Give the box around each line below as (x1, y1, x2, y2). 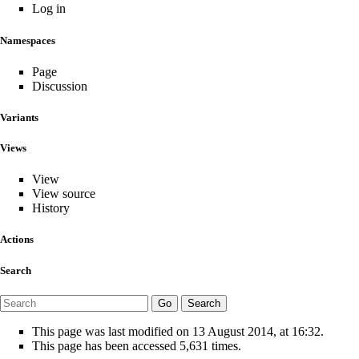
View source (32, 187, 95, 201)
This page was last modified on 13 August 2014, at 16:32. (32, 324, 324, 338)
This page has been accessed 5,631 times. (32, 338, 241, 353)
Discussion (32, 79, 87, 93)
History (32, 201, 70, 216)
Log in (32, 2, 66, 16)
